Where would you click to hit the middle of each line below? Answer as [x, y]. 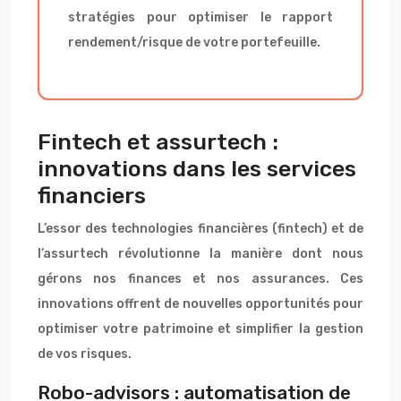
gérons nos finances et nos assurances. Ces [200, 279]
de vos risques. [85, 354]
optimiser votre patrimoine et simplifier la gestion [200, 329]
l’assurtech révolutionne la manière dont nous [200, 254]
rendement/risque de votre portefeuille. [194, 43]
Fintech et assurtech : [158, 142]
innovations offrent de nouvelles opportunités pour [200, 304]
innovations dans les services [197, 169]
